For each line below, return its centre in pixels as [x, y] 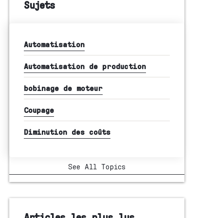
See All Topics [97, 166]
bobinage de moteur [63, 88]
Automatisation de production [85, 66]
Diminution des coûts [67, 132]
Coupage [39, 110]
